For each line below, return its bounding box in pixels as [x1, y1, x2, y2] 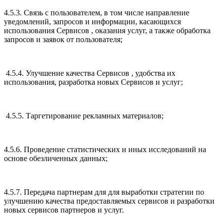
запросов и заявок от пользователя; [4, 35, 122, 44]
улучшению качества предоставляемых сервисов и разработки [4, 197, 215, 206]
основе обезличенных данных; [4, 154, 110, 163]
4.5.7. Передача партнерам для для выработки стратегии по [4, 188, 204, 197]
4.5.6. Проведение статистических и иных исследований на [4, 145, 206, 154]
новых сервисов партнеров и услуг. [4, 206, 124, 215]
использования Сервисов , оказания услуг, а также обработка [4, 26, 211, 35]
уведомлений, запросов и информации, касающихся [4, 17, 181, 26]
